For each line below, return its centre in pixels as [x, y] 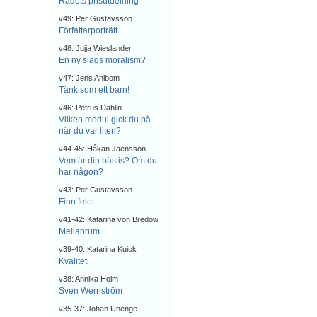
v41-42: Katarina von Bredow [109, 219]
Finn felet [76, 202]
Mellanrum [79, 231]
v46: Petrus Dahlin [90, 108]
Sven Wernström [91, 291]
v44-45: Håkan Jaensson [102, 149]
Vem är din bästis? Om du [108, 161]
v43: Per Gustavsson [96, 190]
